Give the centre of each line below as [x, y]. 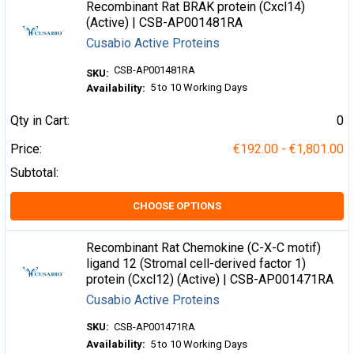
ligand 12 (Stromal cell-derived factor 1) [196, 263]
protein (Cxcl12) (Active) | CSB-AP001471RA [210, 279]
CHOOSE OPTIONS [177, 205]
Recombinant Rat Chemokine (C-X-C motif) [204, 247]
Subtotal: [34, 172]
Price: [26, 149]
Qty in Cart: [40, 120]
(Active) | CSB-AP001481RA [165, 22]
